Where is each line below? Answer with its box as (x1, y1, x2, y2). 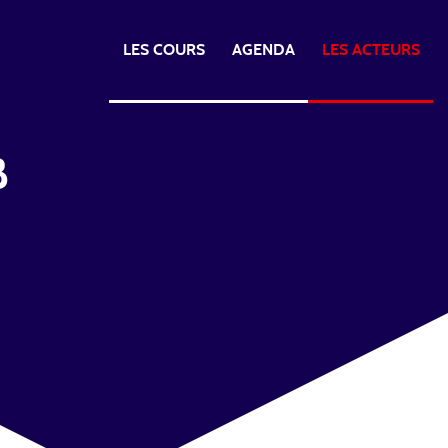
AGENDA (231, 42, 295, 58)
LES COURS (122, 42, 205, 58)
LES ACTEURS (321, 42, 420, 58)
